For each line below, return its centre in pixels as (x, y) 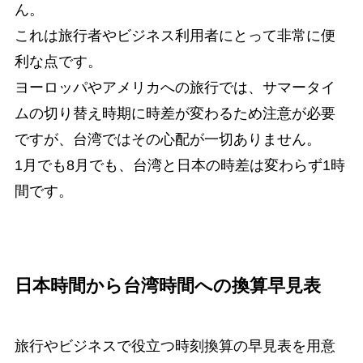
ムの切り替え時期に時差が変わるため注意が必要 (175, 114)
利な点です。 (58, 62)
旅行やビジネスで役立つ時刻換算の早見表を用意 (175, 346)
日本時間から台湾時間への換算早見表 (167, 286)
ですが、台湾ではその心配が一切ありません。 (167, 140)
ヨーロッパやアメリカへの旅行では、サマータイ (175, 88)
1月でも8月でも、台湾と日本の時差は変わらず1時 (179, 166)
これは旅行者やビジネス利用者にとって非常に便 (175, 36)
